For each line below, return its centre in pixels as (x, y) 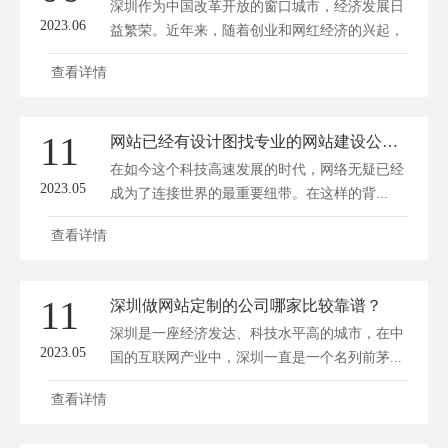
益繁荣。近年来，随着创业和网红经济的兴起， (257, 30)
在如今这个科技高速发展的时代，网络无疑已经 (257, 170)
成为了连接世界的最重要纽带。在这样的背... (249, 194)
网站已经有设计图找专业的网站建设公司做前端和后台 (390, 142)
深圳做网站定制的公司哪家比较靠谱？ (246, 305)
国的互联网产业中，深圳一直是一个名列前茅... (256, 357)
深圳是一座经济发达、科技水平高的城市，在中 (257, 333)
